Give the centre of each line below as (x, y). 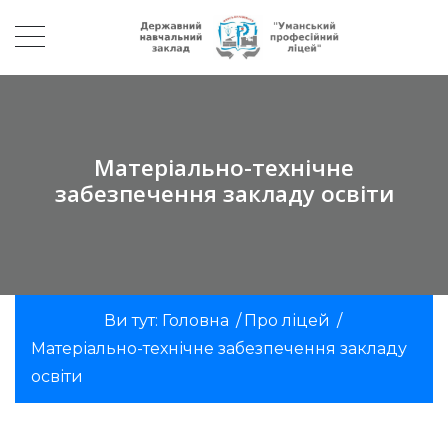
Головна (195, 320)
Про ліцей (286, 320)
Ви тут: (132, 320)
